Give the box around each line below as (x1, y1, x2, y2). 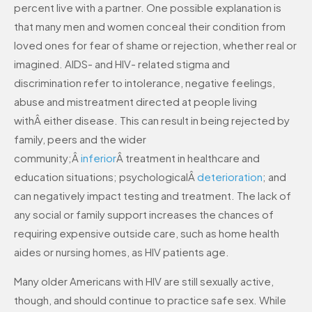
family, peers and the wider (14, 132, 146, 146)
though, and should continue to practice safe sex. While (14, 292, 286, 306)
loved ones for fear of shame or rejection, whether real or (14, 38, 297, 52)
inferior (81, 151, 116, 165)
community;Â (14, 151, 81, 165)
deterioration (197, 170, 263, 184)
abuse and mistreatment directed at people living (14, 95, 257, 109)
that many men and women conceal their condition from (14, 19, 286, 33)
